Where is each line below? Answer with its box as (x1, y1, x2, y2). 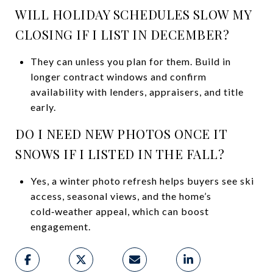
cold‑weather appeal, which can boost (30, 205, 209, 217)
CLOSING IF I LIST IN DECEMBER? (15, 25, 229, 43)
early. (30, 101, 56, 113)
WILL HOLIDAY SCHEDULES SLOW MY (15, 5, 251, 23)
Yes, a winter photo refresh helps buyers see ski (30, 174, 254, 186)
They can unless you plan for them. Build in (30, 55, 231, 67)
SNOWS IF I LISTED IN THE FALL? (15, 144, 224, 162)
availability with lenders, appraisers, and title (30, 85, 244, 97)
